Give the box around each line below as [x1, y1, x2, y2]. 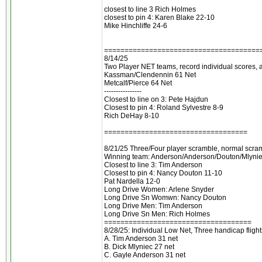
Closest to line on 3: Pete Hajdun [104, 95, 208, 104]
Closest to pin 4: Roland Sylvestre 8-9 [104, 104, 223, 112]
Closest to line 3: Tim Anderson [104, 161, 202, 169]
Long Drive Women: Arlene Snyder [104, 185, 214, 194]
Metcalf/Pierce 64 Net [104, 79, 172, 87]
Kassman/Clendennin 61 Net [104, 71, 196, 79]
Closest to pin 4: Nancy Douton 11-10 [104, 169, 222, 177]
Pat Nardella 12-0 [104, 177, 160, 185]
